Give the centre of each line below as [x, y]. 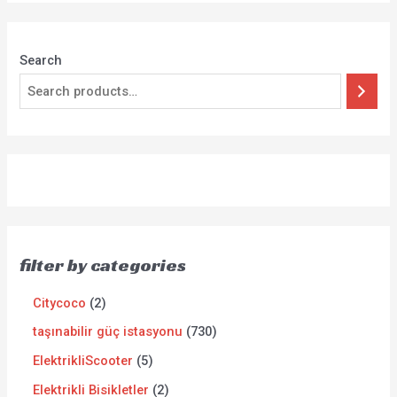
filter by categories [103, 265]
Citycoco [60, 303]
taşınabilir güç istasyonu [108, 332]
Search [41, 61]
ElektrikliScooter [83, 361]
